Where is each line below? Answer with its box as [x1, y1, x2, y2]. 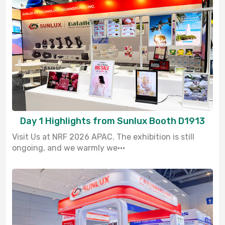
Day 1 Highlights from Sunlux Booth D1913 [20, 116, 205, 127]
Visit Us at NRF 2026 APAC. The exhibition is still [12, 132, 194, 142]
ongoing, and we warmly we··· [12, 143, 125, 153]
